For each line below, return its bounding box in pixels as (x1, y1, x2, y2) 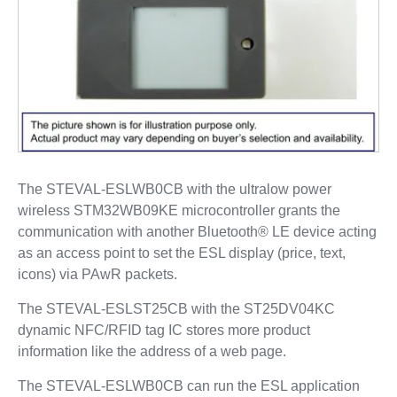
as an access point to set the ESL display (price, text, (17, 245, 346, 261)
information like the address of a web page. (17, 344, 286, 360)
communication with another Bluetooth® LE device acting (17, 224, 377, 240)
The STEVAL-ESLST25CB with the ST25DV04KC (17, 301, 335, 317)
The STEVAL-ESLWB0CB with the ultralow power (17, 182, 331, 198)
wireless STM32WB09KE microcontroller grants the (17, 203, 340, 219)
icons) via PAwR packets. (17, 267, 177, 283)
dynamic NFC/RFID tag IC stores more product (17, 323, 310, 339)
